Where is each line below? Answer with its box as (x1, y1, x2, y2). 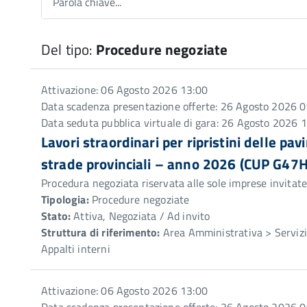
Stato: (41, 208, 71, 224)
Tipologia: (41, 191, 89, 208)
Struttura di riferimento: (41, 224, 160, 241)
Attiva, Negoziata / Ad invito (71, 208, 210, 224)
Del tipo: (41, 38, 97, 60)
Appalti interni (41, 241, 110, 257)
